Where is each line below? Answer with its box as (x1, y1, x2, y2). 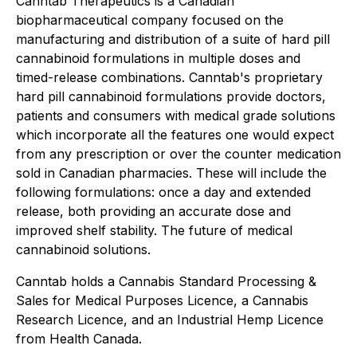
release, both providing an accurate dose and (16, 203, 291, 219)
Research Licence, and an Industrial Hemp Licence (16, 312, 324, 328)
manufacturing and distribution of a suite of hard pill (16, 31, 330, 47)
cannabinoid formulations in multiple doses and (16, 50, 300, 66)
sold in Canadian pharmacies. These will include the (16, 165, 327, 181)
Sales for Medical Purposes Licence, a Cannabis (16, 292, 308, 308)
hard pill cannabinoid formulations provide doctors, (16, 88, 326, 104)
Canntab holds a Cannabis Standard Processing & (16, 273, 316, 289)
